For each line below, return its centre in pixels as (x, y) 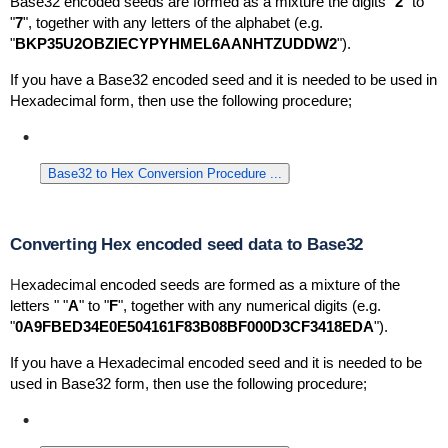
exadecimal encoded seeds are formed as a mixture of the (210, 284)
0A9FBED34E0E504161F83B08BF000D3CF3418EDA (194, 326)
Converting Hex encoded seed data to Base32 (186, 244)
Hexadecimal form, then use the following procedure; (180, 100)
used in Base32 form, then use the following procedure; (188, 383)
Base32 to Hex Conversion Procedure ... (164, 173)
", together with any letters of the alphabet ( (160, 22)
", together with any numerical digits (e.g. (249, 305)
